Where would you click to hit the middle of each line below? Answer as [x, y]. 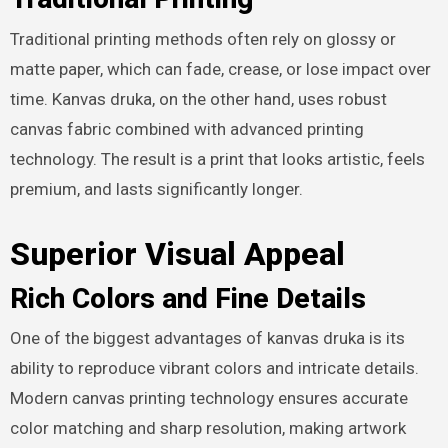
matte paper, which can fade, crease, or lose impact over [220, 68]
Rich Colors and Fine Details [187, 298]
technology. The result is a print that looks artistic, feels [217, 158]
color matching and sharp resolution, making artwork [207, 428]
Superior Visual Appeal [177, 253]
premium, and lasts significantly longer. [156, 188]
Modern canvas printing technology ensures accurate [208, 398]
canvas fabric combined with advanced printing [186, 128]
